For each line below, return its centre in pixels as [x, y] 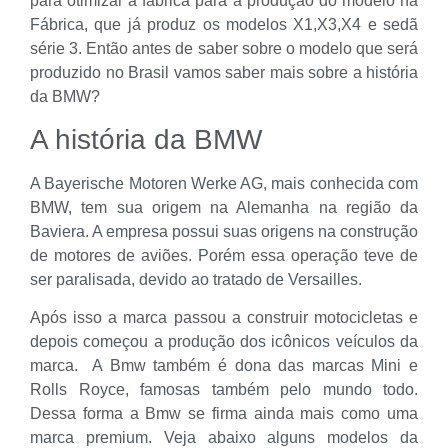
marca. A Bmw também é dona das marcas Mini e [224, 366]
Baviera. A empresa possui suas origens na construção [224, 232]
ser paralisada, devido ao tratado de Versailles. [196, 280]
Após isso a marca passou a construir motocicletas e [224, 318]
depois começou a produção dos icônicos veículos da [224, 342]
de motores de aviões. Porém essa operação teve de [224, 256]
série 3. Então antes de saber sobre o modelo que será [224, 48]
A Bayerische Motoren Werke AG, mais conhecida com [224, 184]
